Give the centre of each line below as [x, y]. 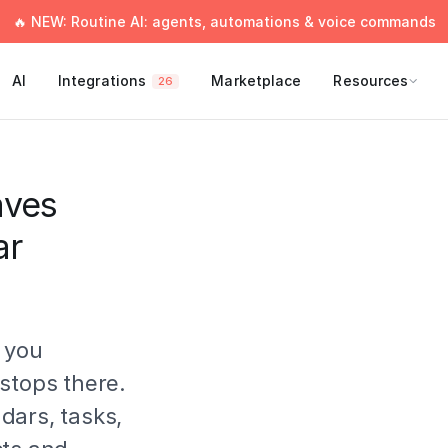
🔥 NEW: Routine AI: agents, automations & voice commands [224, 21]
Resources [371, 80]
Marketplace [256, 80]
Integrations [102, 80]
